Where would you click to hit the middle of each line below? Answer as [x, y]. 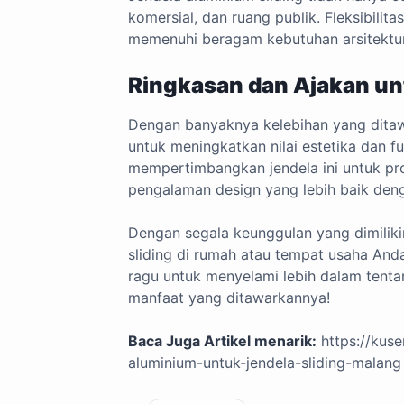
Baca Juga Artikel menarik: [222, 341]
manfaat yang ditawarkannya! [229, 298]
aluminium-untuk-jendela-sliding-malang [265, 363]
